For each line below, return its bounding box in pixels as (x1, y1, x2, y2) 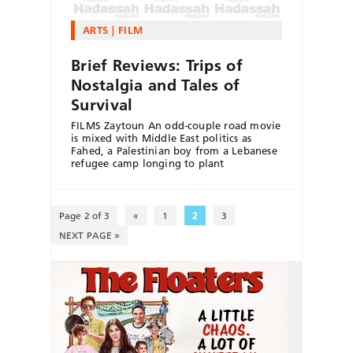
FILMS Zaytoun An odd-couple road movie (71, 119, 281, 132)
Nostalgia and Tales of (71, 76, 240, 95)
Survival (71, 95, 133, 115)
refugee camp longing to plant (71, 157, 225, 170)
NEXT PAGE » (59, 229, 121, 242)
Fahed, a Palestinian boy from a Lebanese (71, 144, 277, 158)
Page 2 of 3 (59, 210, 110, 222)
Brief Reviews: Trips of (71, 56, 243, 76)
